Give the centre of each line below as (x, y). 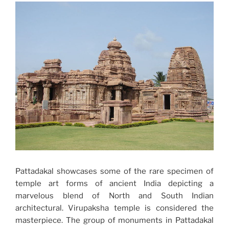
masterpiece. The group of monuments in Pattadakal (114, 221)
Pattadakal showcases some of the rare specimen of (114, 171)
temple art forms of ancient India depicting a (114, 184)
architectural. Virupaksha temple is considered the (114, 208)
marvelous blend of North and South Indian (114, 196)
